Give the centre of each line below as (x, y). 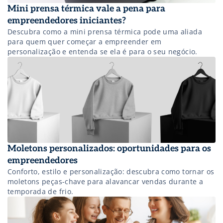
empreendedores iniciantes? (67, 21)
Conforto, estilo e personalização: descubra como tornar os (111, 171)
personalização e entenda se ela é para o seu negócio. (103, 52)
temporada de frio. (41, 191)
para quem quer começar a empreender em (85, 42)
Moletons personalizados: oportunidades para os (109, 148)
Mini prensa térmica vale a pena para (86, 9)
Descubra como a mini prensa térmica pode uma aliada (105, 32)
